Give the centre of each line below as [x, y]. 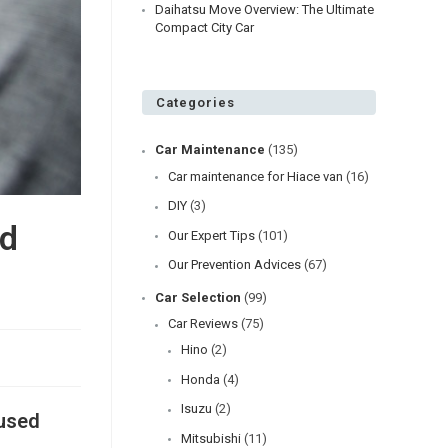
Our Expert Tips [211, 235]
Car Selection [198, 297]
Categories [195, 102]
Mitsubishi [211, 438]
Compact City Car [204, 27]
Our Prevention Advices [234, 264]
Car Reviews [203, 323]
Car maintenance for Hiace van [255, 176]
